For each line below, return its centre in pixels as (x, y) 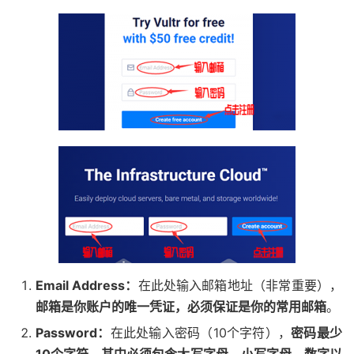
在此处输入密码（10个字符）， (201, 333)
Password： (73, 333)
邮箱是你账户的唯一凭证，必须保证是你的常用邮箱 (181, 307)
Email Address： (87, 285)
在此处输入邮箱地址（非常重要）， (240, 285)
